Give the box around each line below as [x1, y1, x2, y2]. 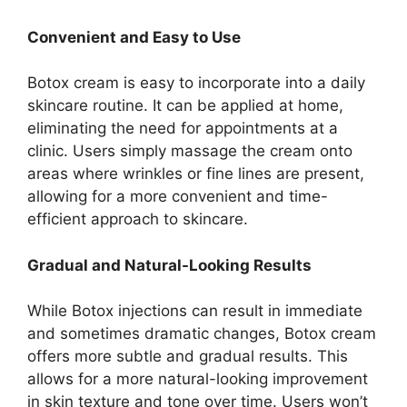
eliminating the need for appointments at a [27, 119, 338, 138]
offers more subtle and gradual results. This [27, 347, 348, 366]
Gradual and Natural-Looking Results [27, 255, 312, 274]
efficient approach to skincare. [27, 210, 248, 229]
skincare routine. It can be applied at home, [27, 96, 343, 115]
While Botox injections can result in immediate [27, 302, 362, 321]
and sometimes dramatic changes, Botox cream [27, 324, 376, 343]
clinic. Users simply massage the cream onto [27, 142, 352, 161]
